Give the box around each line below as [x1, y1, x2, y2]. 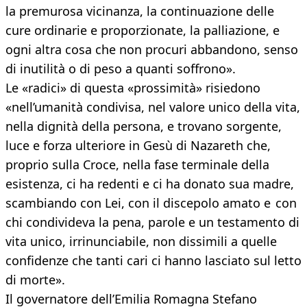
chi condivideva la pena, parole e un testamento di [5, 214, 299, 231]
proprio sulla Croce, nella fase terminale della [5, 156, 269, 173]
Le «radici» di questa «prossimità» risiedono [5, 79, 260, 97]
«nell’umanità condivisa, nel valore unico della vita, [5, 99, 300, 116]
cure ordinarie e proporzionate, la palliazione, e [5, 22, 280, 39]
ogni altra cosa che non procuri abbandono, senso [5, 41, 298, 58]
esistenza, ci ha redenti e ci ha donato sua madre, [5, 175, 294, 193]
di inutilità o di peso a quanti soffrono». [5, 60, 236, 77]
